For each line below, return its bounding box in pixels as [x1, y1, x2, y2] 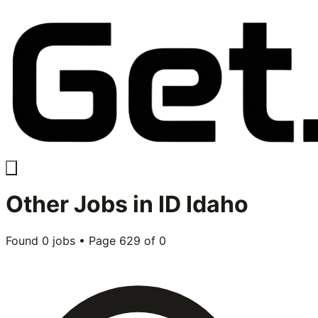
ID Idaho [158, 190, 248, 219]
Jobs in [69, 190, 158, 219]
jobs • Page [49, 233, 119, 248]
